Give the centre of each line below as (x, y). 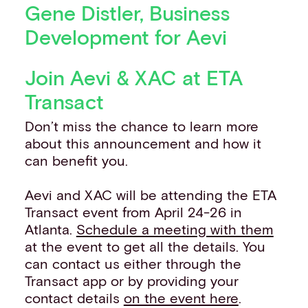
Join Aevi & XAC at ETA (133, 77)
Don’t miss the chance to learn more (141, 125)
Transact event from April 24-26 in (133, 212)
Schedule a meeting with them (175, 229)
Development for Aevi (125, 36)
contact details (74, 298)
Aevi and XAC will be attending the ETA (150, 195)
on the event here (181, 298)
